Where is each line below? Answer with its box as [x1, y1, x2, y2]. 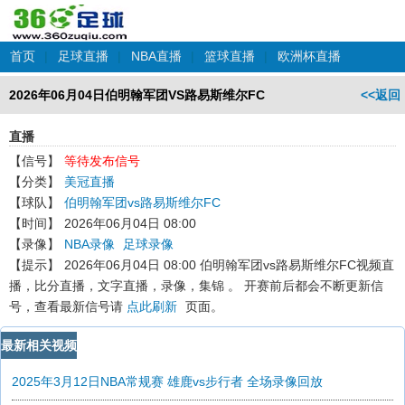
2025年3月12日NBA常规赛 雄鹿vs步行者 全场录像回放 [12, 374, 323, 389]
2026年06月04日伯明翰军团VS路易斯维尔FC [9, 88, 265, 102]
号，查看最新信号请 [9, 299, 127, 314]
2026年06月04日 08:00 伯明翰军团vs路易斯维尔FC [64, 258, 356, 272]
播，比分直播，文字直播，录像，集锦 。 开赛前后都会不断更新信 [9, 278, 383, 293]
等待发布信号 [64, 154, 140, 168]
